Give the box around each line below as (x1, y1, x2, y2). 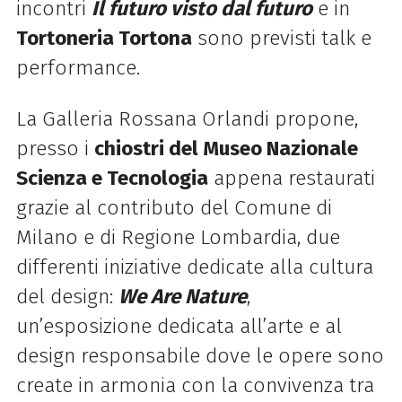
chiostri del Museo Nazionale (93, 135, 358, 161)
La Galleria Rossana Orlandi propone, (15, 106, 358, 131)
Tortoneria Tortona (15, 25, 192, 50)
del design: (15, 284, 118, 309)
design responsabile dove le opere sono (15, 343, 384, 368)
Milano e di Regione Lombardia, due (15, 224, 340, 249)
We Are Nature (118, 284, 247, 309)
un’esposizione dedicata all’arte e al (15, 313, 342, 338)
